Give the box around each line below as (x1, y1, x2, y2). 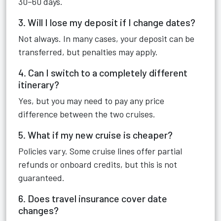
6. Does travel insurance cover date (18, 192, 167, 204)
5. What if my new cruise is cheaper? (18, 129, 173, 141)
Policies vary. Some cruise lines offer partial (18, 146, 182, 156)
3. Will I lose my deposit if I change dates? (18, 16, 195, 28)
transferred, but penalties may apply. (18, 46, 158, 57)
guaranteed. (18, 172, 65, 183)
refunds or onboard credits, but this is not (18, 159, 177, 170)
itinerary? (18, 78, 59, 90)
